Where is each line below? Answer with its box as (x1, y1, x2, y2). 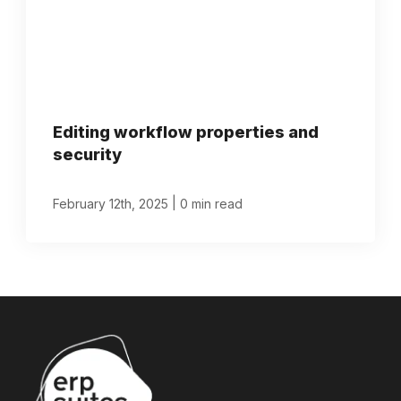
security (53, 144, 123, 164)
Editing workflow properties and (53, 122, 320, 141)
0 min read (180, 195, 243, 211)
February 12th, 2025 (53, 195, 169, 211)
